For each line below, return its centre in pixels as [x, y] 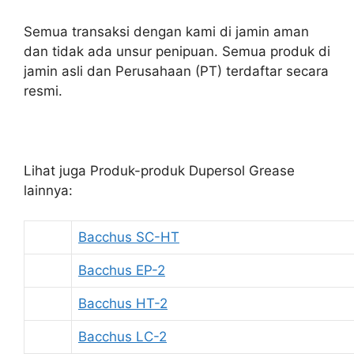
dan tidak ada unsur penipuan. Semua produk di [177, 51]
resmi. [43, 90]
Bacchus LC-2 [122, 337]
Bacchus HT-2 [123, 303]
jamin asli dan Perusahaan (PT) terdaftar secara [176, 71]
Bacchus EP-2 [122, 270]
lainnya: [48, 190]
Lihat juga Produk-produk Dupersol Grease [159, 170]
